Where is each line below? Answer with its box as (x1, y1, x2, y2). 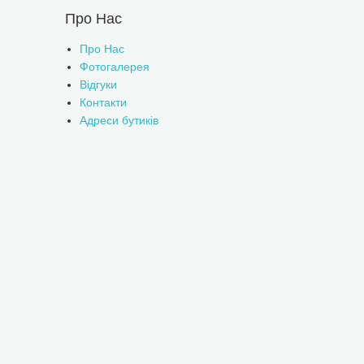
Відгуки (79, 78, 117, 91)
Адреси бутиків (79, 114, 158, 127)
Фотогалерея (79, 60, 149, 73)
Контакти (79, 96, 127, 109)
